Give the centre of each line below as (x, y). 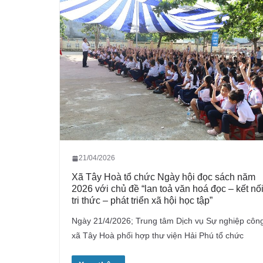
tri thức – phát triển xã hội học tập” (142, 201)
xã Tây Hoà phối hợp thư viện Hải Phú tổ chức (158, 236)
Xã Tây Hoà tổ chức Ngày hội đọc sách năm (163, 177)
